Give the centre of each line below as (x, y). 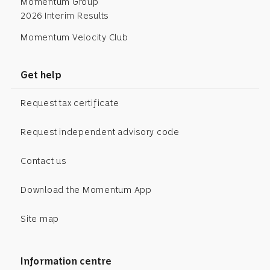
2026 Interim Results (64, 15)
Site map (40, 219)
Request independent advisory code (100, 132)
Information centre (66, 261)
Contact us (43, 161)
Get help (41, 75)
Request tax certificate (70, 103)
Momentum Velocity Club (74, 38)
